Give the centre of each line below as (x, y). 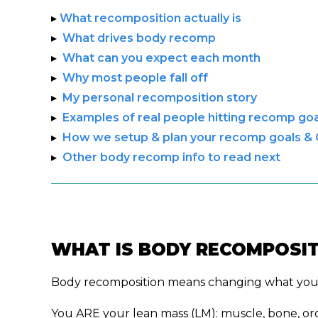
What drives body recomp (139, 38)
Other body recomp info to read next (171, 157)
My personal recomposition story (160, 97)
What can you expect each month (161, 57)
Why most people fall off (135, 77)
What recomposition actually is (150, 18)
